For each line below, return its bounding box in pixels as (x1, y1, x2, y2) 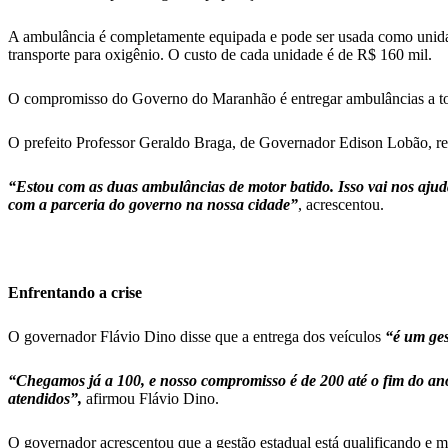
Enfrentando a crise (8, 284, 142, 301)
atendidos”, (8, 390, 82, 407)
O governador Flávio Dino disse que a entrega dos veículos (8, 328, 385, 345)
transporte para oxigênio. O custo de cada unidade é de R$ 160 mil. (8, 46, 432, 63)
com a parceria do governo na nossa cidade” (8, 196, 298, 213)
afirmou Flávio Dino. (82, 390, 219, 407)
